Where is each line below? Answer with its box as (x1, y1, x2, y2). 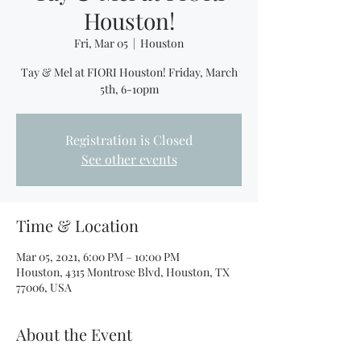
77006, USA (16, 280, 72, 295)
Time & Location (16, 214, 139, 236)
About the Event (16, 323, 132, 345)
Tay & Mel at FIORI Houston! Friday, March (20, 64, 238, 80)
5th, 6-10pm (99, 81, 159, 97)
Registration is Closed (65, 131, 193, 148)
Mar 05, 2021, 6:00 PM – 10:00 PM (16, 249, 180, 264)
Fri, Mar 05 (74, 35, 128, 51)
